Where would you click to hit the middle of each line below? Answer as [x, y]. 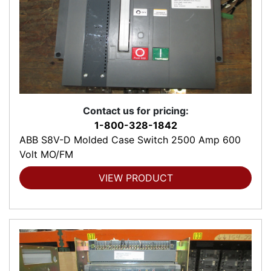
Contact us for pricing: [135, 110]
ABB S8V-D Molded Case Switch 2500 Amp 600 [130, 139]
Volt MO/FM [46, 154]
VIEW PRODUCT [135, 178]
